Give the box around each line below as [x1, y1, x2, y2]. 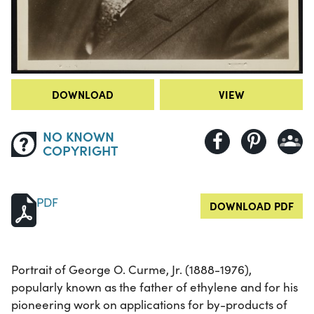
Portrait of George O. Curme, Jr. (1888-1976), [11, 261, 252, 278]
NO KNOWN [42, 126, 114, 146]
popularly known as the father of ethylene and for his [11, 279, 298, 296]
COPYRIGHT [42, 140, 118, 160]
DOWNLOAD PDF [210, 198, 294, 214]
